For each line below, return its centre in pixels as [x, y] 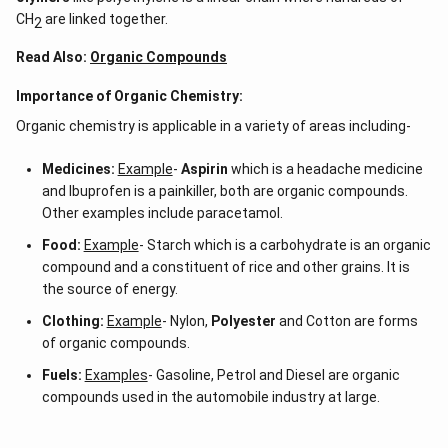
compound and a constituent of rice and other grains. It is [225, 267]
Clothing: [72, 321]
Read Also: [53, 57]
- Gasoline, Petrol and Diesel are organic [273, 375]
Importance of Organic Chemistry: [129, 96]
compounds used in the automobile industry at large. [210, 397]
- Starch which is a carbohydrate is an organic [284, 245]
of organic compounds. [115, 343]
